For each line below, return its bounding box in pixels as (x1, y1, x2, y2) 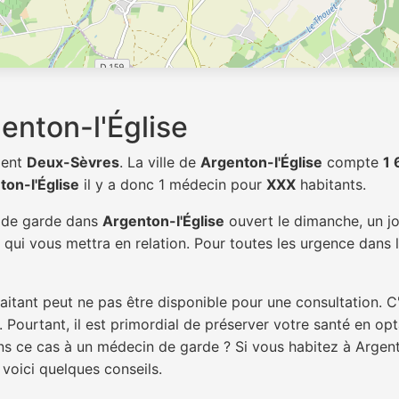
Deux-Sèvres (27, 153, 119, 171)
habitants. (296, 175, 366, 193)
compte (322, 153, 383, 171)
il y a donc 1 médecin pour (79, 175, 266, 193)
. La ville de (119, 153, 200, 171)
